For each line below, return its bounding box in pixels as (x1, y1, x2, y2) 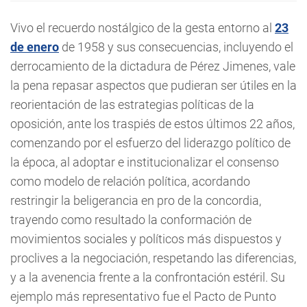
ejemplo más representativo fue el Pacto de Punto (10, 289, 276, 304)
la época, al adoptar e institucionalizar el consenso (10, 155, 279, 169)
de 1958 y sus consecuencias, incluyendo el (59, 40, 293, 54)
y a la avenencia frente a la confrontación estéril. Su (10, 270, 285, 284)
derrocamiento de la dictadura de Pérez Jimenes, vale (10, 59, 295, 73)
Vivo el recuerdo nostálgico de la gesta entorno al (10, 21, 275, 35)
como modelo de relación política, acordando (10, 174, 250, 188)
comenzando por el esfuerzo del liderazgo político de (10, 136, 291, 150)
